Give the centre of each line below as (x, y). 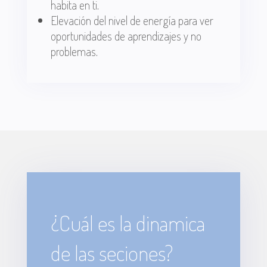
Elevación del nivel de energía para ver (132, 20)
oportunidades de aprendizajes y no (126, 36)
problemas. (74, 51)
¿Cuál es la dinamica (128, 223)
